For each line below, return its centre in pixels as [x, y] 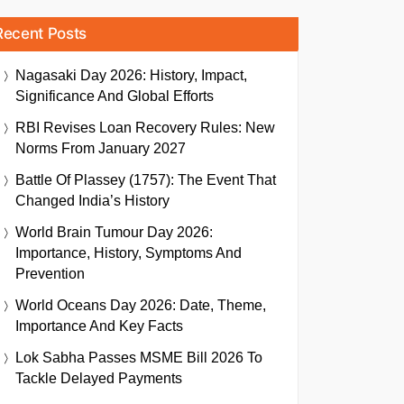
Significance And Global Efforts [115, 96]
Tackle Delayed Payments [99, 378]
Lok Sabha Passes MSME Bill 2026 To [139, 358]
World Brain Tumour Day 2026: [114, 232]
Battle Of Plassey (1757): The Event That [146, 180]
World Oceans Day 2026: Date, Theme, [141, 305]
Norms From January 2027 [101, 148]
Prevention [50, 274]
